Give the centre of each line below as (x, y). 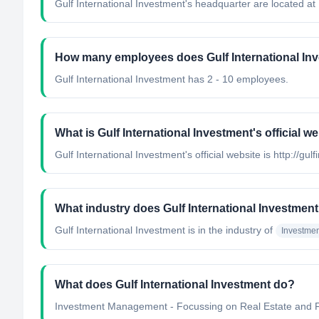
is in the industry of (229, 230)
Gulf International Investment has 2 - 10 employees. (172, 79)
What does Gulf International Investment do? (175, 284)
